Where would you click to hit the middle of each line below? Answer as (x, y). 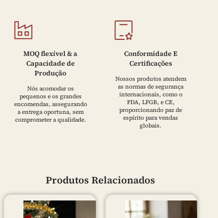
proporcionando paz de (151, 110)
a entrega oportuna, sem (50, 112)
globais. (151, 125)
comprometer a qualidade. (50, 119)
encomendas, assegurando (50, 104)
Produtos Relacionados (101, 180)
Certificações (151, 63)
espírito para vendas (151, 118)
